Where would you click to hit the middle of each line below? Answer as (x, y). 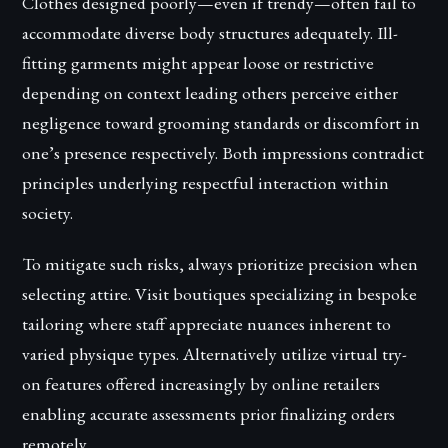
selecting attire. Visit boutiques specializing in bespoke (220, 293)
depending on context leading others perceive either (210, 92)
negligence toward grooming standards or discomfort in (221, 122)
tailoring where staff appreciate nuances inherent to (207, 323)
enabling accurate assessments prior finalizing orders (209, 413)
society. (48, 212)
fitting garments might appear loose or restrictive (198, 62)
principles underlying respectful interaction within (206, 182)
